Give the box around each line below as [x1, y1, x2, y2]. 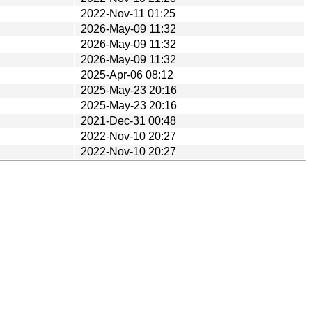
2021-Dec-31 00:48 [81, 114, 176, 127]
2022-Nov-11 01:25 [81, 7, 175, 19]
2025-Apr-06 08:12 [81, 68, 173, 81]
